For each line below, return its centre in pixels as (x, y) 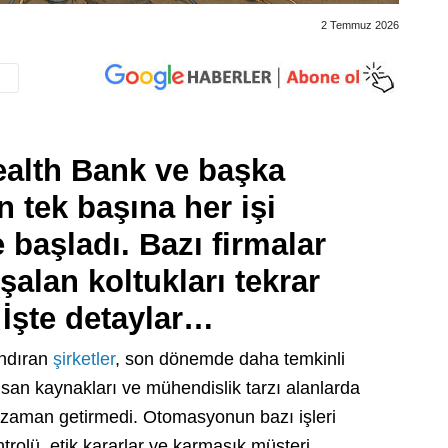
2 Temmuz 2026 (360, 25)
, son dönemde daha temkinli (230, 358)
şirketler (84, 358)
